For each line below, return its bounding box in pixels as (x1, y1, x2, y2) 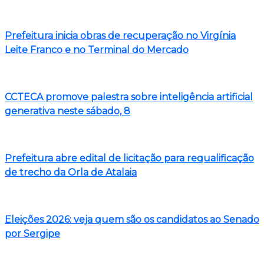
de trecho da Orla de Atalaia (5, 166, 137, 178)
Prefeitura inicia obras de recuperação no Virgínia (5, 29, 236, 41)
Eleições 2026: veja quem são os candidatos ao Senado (5, 213, 259, 225)
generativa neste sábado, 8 (5, 105, 130, 117)
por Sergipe (5, 227, 60, 239)
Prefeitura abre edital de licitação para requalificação (5, 152, 254, 164)
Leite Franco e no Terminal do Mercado (5, 44, 189, 55)
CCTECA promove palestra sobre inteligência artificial (5, 91, 253, 103)
